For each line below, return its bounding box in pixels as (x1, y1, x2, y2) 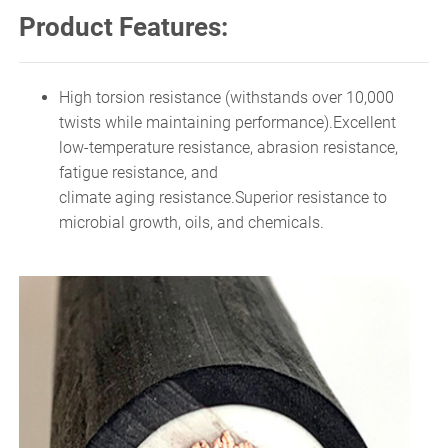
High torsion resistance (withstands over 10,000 (59, 87, 394, 107)
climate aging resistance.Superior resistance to (59, 187, 387, 207)
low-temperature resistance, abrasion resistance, (59, 137, 398, 157)
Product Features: (19, 11, 228, 42)
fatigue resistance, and (59, 162, 218, 182)
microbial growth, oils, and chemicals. (59, 212, 324, 232)
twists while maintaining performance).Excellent (59, 112, 396, 132)
